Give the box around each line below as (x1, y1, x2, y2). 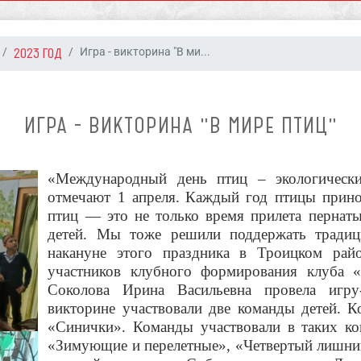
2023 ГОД (14, 45, 63, 62)
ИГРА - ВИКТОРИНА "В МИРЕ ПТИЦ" (23, 112, 338, 139)
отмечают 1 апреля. (48, 189, 180, 206)
